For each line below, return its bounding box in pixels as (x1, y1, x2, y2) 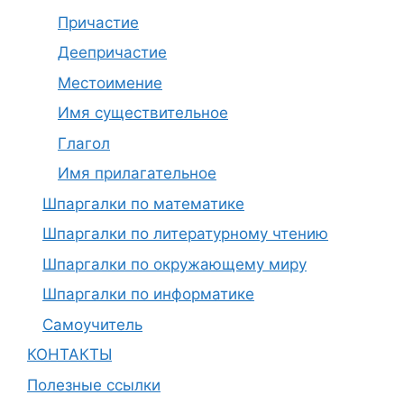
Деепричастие (58, 43, 167, 61)
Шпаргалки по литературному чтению (42, 225, 328, 243)
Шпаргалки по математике (42, 194, 244, 213)
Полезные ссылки (27, 375, 161, 394)
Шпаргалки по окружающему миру (42, 254, 307, 273)
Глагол (58, 133, 110, 152)
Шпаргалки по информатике (42, 285, 254, 303)
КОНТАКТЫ (27, 345, 112, 363)
